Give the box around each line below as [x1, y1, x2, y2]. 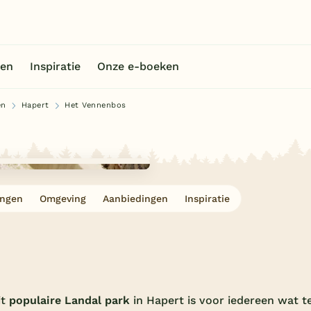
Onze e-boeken [97, 60, 179, 73]
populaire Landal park [9, 293, 133, 307]
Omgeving [40, 193, 86, 204]
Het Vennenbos [65, 101, 126, 110]
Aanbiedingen [103, 193, 168, 204]
